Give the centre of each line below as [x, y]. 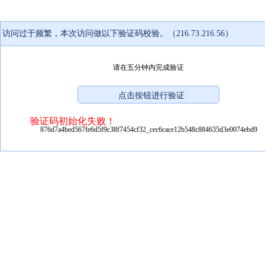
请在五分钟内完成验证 [148, 67]
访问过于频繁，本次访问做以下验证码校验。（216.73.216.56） [118, 33]
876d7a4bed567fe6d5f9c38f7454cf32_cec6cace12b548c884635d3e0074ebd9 [148, 129]
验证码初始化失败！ [73, 121]
